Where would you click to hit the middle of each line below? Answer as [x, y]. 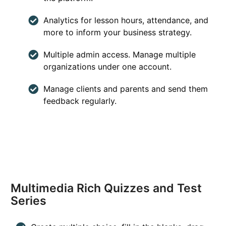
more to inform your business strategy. [118, 32]
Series [29, 201]
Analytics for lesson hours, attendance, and [126, 20]
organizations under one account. [108, 66]
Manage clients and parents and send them [126, 89]
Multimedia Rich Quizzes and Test [106, 188]
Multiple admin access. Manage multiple [120, 54]
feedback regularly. [80, 101]
